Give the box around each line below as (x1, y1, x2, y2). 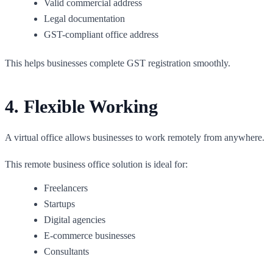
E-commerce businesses (44, 230, 135, 241)
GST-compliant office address (44, 29, 158, 40)
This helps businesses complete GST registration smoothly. (5, 57, 230, 68)
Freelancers (44, 182, 88, 193)
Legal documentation (44, 13, 125, 24)
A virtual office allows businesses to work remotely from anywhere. (5, 132, 264, 143)
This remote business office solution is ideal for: (5, 158, 188, 169)
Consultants (44, 246, 89, 257)
